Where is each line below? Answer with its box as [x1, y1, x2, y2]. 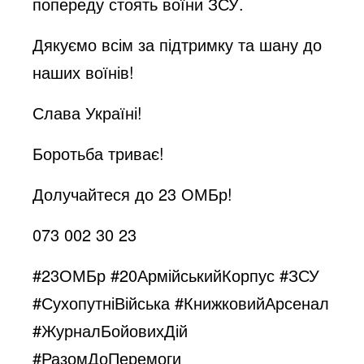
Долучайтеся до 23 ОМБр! [32, 182, 233, 206]
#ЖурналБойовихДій [32, 318, 188, 342]
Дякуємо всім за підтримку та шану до [32, 32, 323, 56]
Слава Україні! [32, 101, 143, 124]
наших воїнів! [32, 60, 135, 84]
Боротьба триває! [32, 141, 165, 165]
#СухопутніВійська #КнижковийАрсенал [32, 291, 330, 314]
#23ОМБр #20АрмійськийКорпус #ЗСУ [32, 263, 320, 287]
